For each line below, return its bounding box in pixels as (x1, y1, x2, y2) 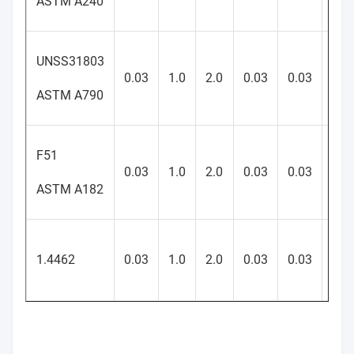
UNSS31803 (36, 54, 104, 69)
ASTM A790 (36, 88, 104, 103)
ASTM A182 (36, 182, 104, 197)
